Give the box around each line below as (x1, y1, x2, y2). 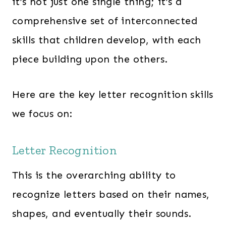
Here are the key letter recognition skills (12, 88, 213, 100)
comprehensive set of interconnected (12, 15, 197, 27)
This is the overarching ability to (12, 169, 176, 181)
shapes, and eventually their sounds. (12, 207, 192, 219)
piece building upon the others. (12, 53, 168, 65)
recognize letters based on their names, (12, 188, 210, 200)
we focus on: (12, 107, 73, 120)
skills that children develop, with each (12, 34, 201, 46)
